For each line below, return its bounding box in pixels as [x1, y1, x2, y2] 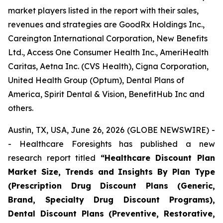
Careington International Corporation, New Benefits [8, 33, 208, 43]
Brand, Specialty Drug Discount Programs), [8, 195, 215, 205]
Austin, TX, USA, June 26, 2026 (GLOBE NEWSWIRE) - [8, 125, 215, 135]
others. [8, 103, 33, 113]
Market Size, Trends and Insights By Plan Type [8, 167, 215, 177]
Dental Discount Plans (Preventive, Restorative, [8, 209, 215, 219]
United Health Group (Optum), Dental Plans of [8, 75, 184, 85]
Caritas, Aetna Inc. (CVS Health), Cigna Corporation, [8, 61, 209, 71]
